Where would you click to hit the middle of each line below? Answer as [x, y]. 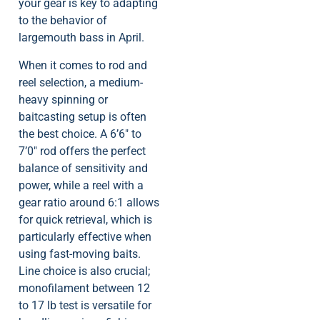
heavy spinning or [63, 99]
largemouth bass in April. [81, 38]
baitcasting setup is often [82, 116]
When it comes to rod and [83, 65]
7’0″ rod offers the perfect [82, 151]
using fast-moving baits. [80, 254]
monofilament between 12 [84, 288]
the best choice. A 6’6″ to [80, 134]
